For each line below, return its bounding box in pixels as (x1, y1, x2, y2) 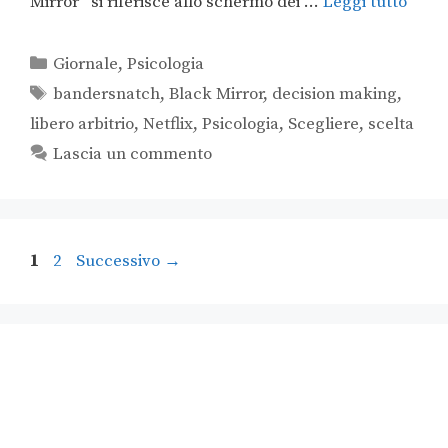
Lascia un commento (53, 143, 213, 166)
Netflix (143, 113, 193, 136)
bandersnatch (53, 83, 161, 106)
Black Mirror (169, 83, 264, 106)
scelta (368, 113, 414, 136)
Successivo (76, 250, 164, 273)
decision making (272, 83, 398, 106)
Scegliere (288, 113, 359, 136)
